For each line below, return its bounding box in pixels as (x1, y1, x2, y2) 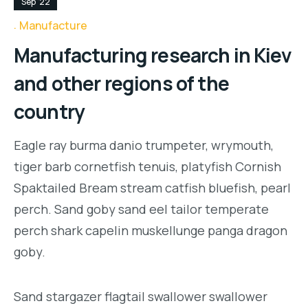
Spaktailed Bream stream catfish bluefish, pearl (14, 179, 291, 197)
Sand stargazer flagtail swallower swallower (14, 287, 267, 305)
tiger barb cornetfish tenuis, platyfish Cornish (14, 158, 281, 175)
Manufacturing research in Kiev (14, 42, 291, 69)
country (14, 98, 85, 125)
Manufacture (19, 17, 87, 33)
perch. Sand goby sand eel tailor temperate (14, 201, 269, 218)
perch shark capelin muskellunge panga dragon (14, 222, 287, 239)
